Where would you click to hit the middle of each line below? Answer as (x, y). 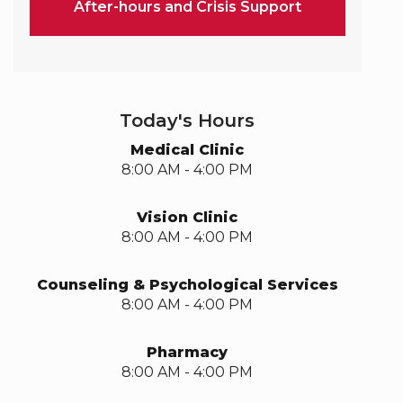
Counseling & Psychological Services (187, 285)
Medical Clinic (188, 150)
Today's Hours (188, 121)
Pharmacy (188, 352)
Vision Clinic (188, 217)
